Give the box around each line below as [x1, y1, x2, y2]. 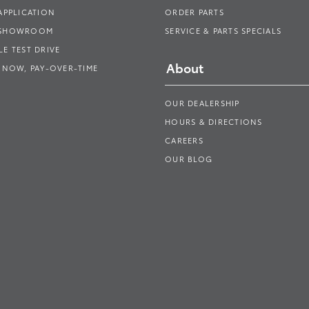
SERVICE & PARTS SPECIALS [165, 24, 281, 36]
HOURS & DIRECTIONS [165, 115, 263, 127]
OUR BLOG [165, 152, 212, 164]
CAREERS [165, 134, 203, 146]
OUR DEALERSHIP [165, 97, 240, 108]
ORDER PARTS [165, 6, 224, 17]
